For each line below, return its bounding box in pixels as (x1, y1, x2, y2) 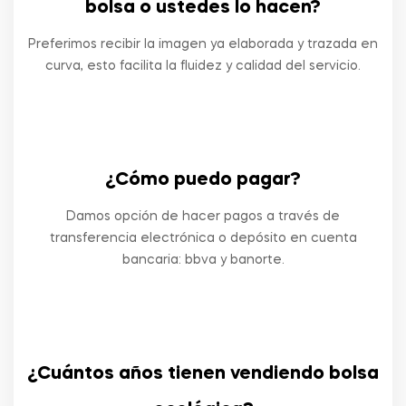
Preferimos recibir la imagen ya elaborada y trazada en (28, 38, 378, 51)
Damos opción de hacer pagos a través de (66, 210, 340, 223)
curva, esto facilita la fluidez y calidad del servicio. (45, 60, 361, 72)
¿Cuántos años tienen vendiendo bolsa (27, 365, 379, 383)
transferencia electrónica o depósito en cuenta (49, 232, 357, 245)
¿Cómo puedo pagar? (105, 171, 301, 189)
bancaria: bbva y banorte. (121, 254, 285, 266)
